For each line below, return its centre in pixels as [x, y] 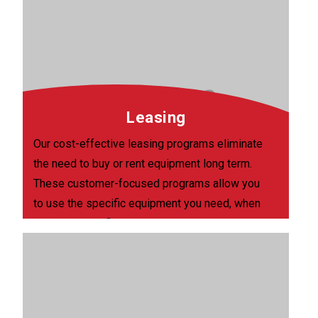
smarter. [54, 243]
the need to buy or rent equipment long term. [143, 164]
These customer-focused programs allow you [147, 184]
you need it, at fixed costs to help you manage [147, 224]
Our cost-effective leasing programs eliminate [148, 144]
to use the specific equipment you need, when [147, 204]
